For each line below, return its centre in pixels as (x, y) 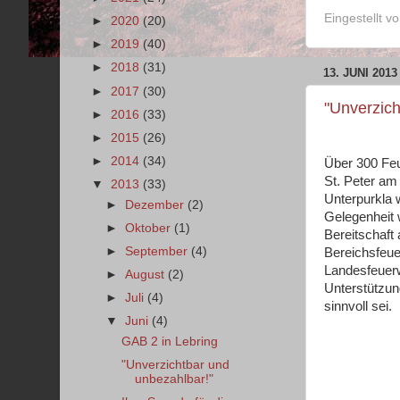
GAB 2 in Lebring (169, 342)
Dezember (157, 204)
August (147, 275)
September (158, 251)
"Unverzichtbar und (175, 365)
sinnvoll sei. (358, 306)
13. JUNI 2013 (360, 72)
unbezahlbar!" (174, 379)
